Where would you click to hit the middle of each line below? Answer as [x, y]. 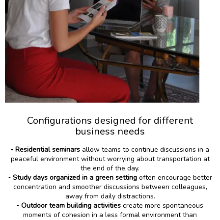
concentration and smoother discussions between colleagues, [110, 187]
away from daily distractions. [110, 196]
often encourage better [174, 178]
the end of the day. [110, 168]
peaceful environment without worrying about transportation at [110, 159]
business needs [110, 132]
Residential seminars [48, 150]
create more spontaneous [162, 206]
